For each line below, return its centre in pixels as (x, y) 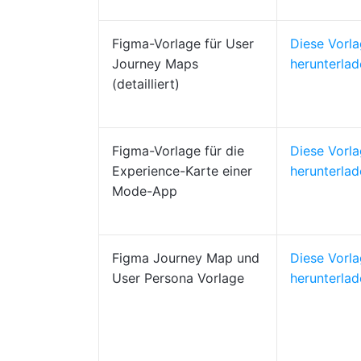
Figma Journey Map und (186, 258)
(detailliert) (146, 84)
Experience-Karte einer (182, 171)
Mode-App (145, 191)
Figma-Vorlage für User (183, 44)
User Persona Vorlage (178, 278)
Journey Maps (155, 64)
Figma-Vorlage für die (178, 151)
